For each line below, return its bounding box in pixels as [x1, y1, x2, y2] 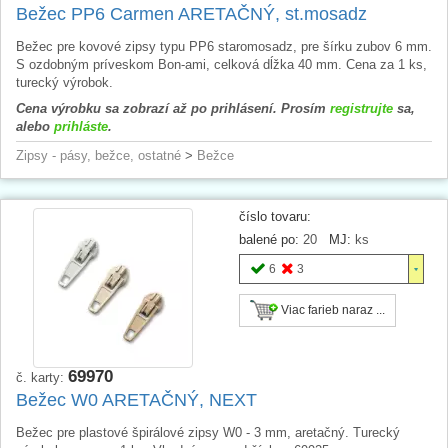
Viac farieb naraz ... [278, 302, 385, 317]
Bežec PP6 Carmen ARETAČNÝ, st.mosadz [16, 3, 367, 24]
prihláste [54, 118, 108, 134]
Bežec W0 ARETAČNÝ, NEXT [16, 389, 257, 410]
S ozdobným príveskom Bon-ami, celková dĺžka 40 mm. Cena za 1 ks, [16, 56, 427, 72]
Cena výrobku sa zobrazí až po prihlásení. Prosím [16, 100, 330, 116]
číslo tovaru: [239, 208, 311, 224]
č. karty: [16, 369, 68, 385]
